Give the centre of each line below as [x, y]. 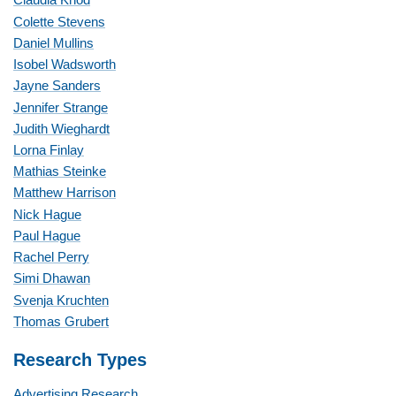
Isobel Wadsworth [65, 65]
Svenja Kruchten [61, 300]
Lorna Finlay [49, 151]
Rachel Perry [51, 258]
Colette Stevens [59, 22]
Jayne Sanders [57, 86]
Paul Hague [47, 236]
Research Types [80, 360]
